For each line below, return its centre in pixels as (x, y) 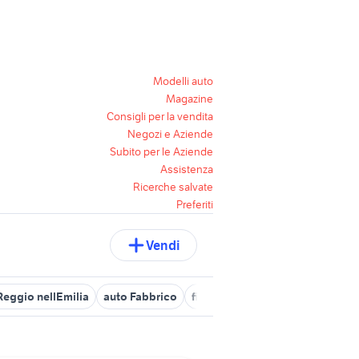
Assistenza (187, 169)
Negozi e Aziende (170, 134)
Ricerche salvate (173, 187)
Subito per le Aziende (161, 151)
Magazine (190, 99)
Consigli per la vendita (160, 116)
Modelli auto (183, 81)
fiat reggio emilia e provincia (267, 296)
